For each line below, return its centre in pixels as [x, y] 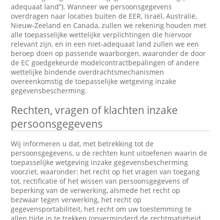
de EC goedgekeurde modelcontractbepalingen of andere [105, 63]
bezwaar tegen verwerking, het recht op [76, 200]
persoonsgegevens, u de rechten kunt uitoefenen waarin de [109, 153]
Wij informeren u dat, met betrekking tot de [82, 144]
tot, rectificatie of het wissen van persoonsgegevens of [100, 181]
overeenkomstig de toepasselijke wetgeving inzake [94, 81]
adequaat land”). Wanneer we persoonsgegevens [92, 7]
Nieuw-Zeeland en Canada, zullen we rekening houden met [109, 25]
